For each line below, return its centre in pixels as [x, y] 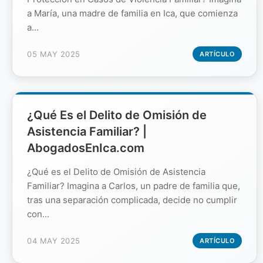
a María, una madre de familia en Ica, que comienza [132, 13]
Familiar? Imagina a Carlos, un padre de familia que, [134, 186]
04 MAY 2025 [54, 240]
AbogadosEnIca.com [86, 148]
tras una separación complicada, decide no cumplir [132, 200]
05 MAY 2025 [54, 54]
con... [38, 214]
